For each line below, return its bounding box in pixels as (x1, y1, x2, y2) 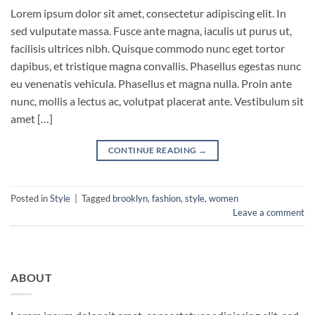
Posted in (11, 193, 50, 205)
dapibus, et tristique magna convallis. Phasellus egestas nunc (11, 58, 301, 72)
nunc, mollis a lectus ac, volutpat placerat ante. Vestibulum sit (11, 94, 304, 108)
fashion (152, 193, 181, 205)
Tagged (82, 193, 112, 205)
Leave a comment (233, 207, 304, 219)
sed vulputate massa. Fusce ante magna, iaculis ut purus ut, (11, 23, 292, 37)
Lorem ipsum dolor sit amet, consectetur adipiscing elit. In (11, 6, 286, 20)
